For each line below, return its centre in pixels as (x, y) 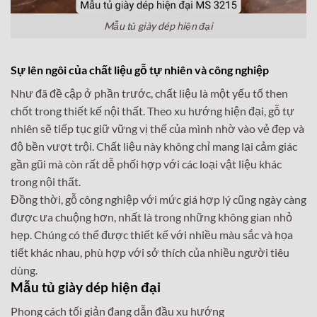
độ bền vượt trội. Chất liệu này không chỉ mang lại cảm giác (154, 146)
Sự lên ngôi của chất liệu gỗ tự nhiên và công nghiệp (140, 69)
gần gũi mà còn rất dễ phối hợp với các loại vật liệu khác (146, 163)
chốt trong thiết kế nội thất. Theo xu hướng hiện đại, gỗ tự (152, 110)
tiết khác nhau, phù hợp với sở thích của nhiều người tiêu (150, 252)
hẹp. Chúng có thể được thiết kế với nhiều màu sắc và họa (152, 234)
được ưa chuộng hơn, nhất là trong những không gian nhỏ (151, 217)
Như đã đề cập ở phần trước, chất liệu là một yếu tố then (149, 93)
